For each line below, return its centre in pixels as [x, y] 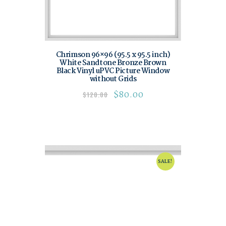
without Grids [113, 79]
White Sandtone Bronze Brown [113, 63]
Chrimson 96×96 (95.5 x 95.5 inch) [113, 55]
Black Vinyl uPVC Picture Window [113, 71]
